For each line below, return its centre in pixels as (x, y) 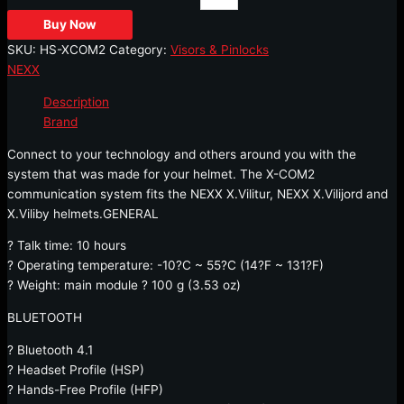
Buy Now (70, 25)
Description (76, 101)
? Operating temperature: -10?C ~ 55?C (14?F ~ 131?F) (165, 266)
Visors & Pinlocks (220, 50)
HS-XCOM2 (73, 50)
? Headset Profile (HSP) (76, 369)
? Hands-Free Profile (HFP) (85, 389)
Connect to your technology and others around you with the (182, 154)
